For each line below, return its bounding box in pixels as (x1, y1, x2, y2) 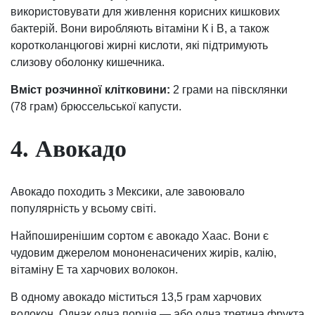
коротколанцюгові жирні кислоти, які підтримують (11, 39, 268, 52)
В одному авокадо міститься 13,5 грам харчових (11, 290, 262, 303)
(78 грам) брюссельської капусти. (11, 101, 181, 113)
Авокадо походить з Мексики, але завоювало (11, 185, 245, 198)
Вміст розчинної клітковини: (11, 84, 170, 96)
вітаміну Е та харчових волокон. (11, 263, 178, 276)
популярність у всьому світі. (11, 202, 156, 214)
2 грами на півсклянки (170, 84, 288, 96)
